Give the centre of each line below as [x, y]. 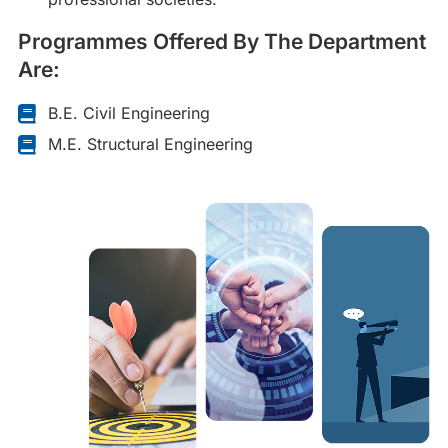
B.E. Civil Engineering [129, 113]
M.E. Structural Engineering [150, 144]
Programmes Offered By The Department [222, 41]
